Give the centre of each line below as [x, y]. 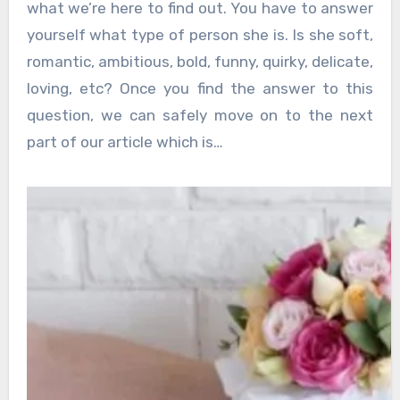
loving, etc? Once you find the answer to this [200, 88]
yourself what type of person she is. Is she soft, [200, 34]
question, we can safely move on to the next [200, 115]
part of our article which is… [125, 142]
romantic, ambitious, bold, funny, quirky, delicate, [200, 61]
